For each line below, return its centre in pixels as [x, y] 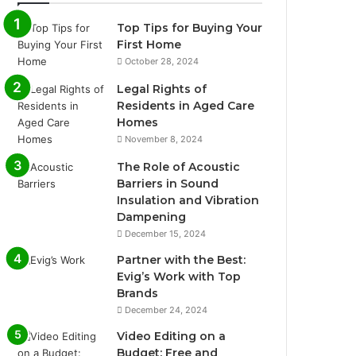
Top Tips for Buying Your [190, 28]
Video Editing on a [172, 336]
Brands [138, 293]
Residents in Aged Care [186, 106]
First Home [149, 44]
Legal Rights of [162, 89]
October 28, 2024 [162, 61]
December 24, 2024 [166, 310]
